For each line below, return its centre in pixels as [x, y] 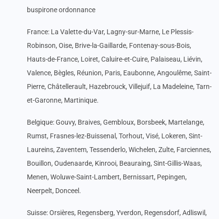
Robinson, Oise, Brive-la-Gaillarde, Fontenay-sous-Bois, [109, 45]
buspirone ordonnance [61, 10]
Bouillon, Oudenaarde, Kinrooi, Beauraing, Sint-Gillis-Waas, [114, 163]
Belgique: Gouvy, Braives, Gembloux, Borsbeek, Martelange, [116, 122]
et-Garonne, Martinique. [63, 100]
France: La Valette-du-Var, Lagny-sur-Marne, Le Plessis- [110, 32]
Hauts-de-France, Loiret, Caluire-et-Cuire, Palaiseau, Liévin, [115, 59]
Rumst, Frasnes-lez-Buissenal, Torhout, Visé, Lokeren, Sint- [115, 136]
